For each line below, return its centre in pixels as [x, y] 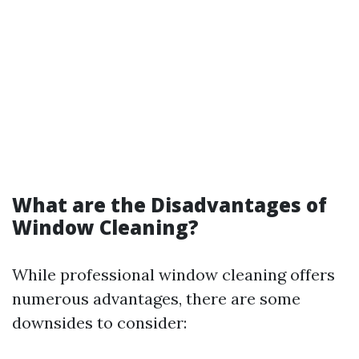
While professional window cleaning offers [173, 274]
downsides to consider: [99, 323]
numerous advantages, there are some [156, 298]
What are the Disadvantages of [169, 205]
